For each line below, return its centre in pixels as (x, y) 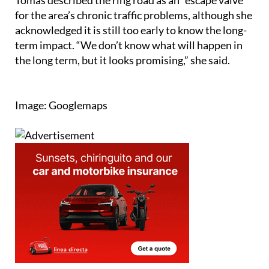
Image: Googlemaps (61, 105)
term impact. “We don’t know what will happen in (129, 45)
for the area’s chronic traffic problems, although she (134, 15)
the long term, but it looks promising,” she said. (122, 60)
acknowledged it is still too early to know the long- (131, 30)
